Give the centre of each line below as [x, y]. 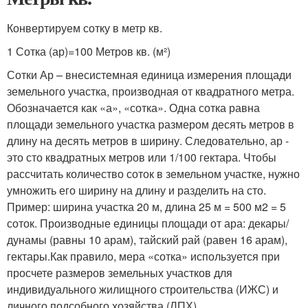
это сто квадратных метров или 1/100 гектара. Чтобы [142, 157]
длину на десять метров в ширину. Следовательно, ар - [148, 140]
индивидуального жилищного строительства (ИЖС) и [143, 289]
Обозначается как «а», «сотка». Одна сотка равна [133, 107]
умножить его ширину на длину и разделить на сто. [136, 190]
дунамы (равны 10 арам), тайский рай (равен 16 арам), [147, 239]
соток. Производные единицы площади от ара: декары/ [148, 223]
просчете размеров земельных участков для [120, 272]
